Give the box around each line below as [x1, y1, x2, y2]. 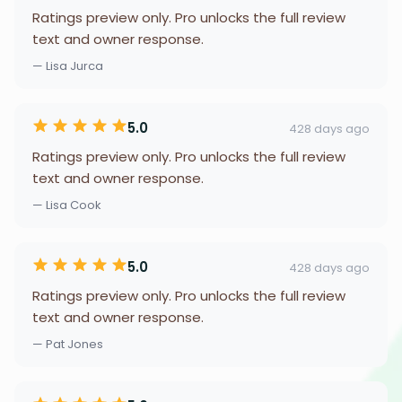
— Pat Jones [32, 336, 103, 353]
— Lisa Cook [32, 197, 101, 214]
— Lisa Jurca [32, 57, 103, 74]
